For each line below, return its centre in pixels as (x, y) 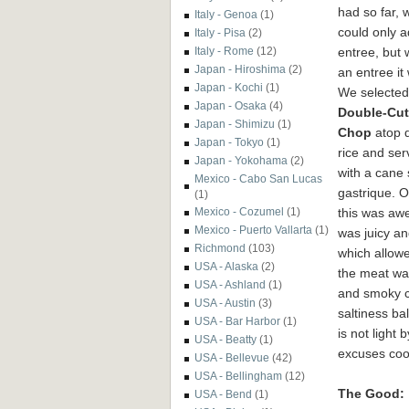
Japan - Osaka (231, 105)
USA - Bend (223, 393)
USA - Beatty (225, 339)
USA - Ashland (230, 285)
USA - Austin (225, 303)
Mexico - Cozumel (239, 212)
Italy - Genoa (226, 15)
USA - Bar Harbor (237, 321)
